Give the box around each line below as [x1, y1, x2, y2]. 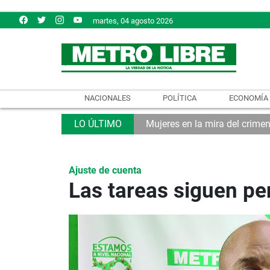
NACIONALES [84, 93, 131, 102]
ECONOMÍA [229, 93, 269, 102]
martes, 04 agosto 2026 [93, 16, 173, 25]
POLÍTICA [163, 93, 197, 102]
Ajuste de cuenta [69, 164, 142, 176]
